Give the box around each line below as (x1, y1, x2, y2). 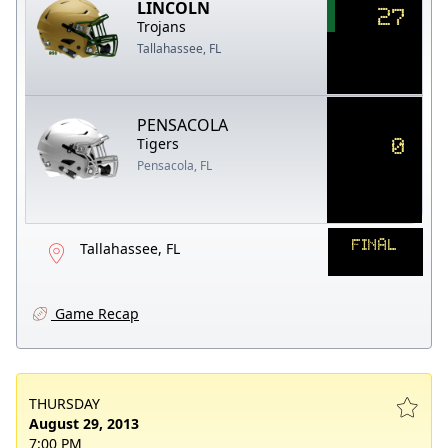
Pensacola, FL (137, 156, 213, 174)
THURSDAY (29, 393, 100, 413)
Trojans (137, 16, 187, 36)
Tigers (137, 133, 180, 153)
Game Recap (51, 303, 139, 323)
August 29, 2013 (29, 413, 139, 433)
